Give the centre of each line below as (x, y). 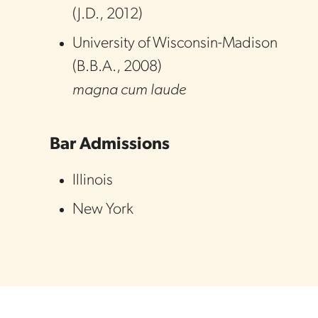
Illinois (93, 181)
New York (103, 210)
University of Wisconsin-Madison (175, 44)
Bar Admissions (110, 145)
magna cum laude (130, 91)
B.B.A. (97, 67)
